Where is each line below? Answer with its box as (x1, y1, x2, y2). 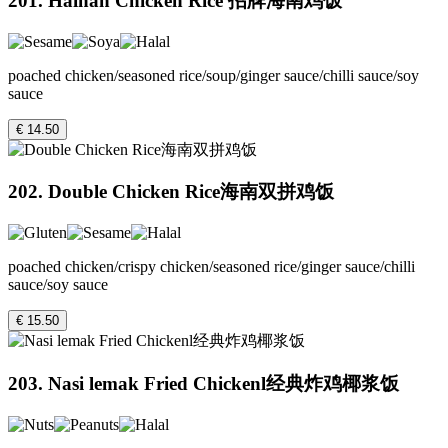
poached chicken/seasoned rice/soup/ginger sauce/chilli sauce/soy (8, 66, 419, 84)
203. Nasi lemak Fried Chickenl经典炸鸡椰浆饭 (8, 372, 399, 394)
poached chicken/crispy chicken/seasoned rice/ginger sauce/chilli (8, 258, 415, 276)
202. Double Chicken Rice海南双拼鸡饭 (8, 181, 334, 203)
